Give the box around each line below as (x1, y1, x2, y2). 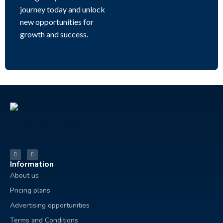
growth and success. (20, 29, 88, 39)
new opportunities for (20, 16, 94, 26)
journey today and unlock (20, 4, 105, 14)
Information (10, 158, 54, 170)
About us (10, 170, 39, 180)
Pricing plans (10, 185, 50, 195)
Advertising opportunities (10, 200, 90, 210)
